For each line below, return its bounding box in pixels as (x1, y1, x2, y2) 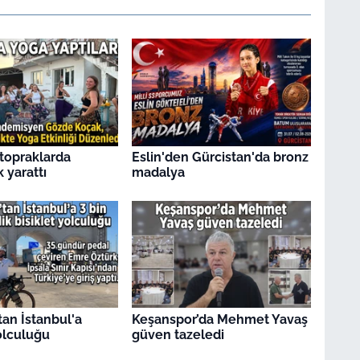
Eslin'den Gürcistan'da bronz (131, 149, 309, 166)
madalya (131, 165, 185, 181)
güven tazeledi (131, 326, 224, 342)
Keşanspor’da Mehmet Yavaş (131, 311, 308, 327)
